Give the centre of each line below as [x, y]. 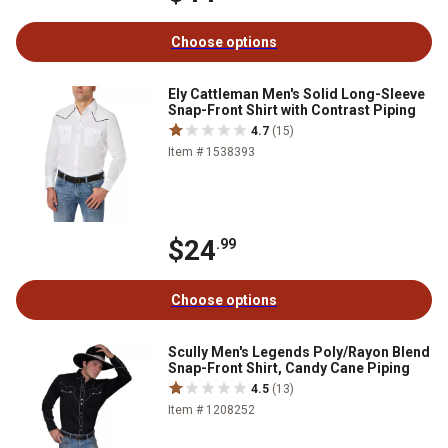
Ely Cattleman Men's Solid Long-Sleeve [296, 93]
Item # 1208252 [211, 409]
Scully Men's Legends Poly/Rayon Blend [299, 351]
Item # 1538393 [211, 151]
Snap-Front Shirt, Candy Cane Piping [289, 367]
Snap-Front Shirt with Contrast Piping [292, 109]
